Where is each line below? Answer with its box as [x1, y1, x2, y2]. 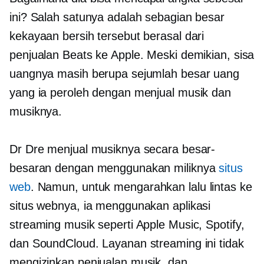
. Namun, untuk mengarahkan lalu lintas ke [30, 180, 252, 193]
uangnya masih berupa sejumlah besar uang [9, 67, 239, 80]
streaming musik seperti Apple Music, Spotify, [9, 218, 245, 231]
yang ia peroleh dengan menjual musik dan [9, 86, 231, 99]
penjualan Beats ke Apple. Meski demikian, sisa [9, 48, 255, 61]
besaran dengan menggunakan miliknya [9, 161, 219, 174]
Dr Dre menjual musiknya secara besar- [9, 143, 216, 156]
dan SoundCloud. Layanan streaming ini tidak [9, 237, 244, 250]
